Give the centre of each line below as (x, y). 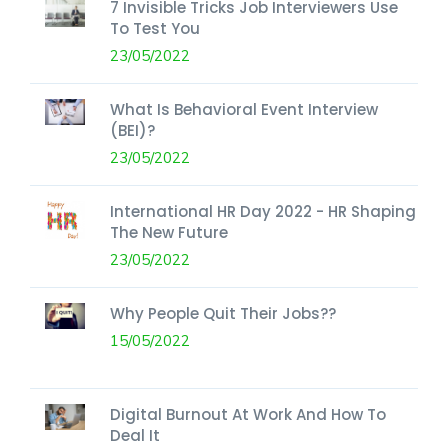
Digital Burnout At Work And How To (248, 414)
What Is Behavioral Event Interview (244, 109)
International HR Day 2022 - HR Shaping (263, 211)
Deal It (135, 435)
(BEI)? (132, 130)
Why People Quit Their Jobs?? (223, 313)
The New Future (169, 232)
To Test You (155, 28)
